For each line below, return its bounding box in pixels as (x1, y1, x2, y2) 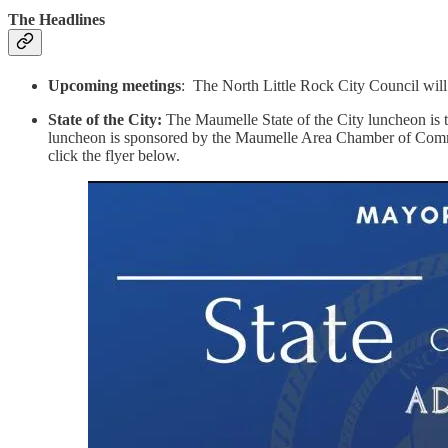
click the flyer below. (48, 147, 180, 165)
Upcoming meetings (48, 77, 181, 95)
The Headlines (8, 11, 105, 29)
